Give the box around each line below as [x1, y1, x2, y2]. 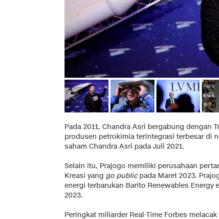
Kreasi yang [65, 171, 106, 181]
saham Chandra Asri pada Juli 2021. [65, 142, 184, 152]
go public [106, 171, 137, 181]
